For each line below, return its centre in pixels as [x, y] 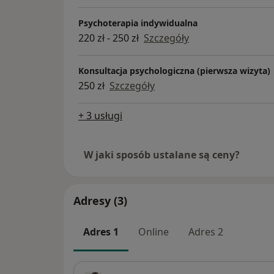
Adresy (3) [100, 201]
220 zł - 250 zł [109, 38]
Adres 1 [101, 232]
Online [154, 232]
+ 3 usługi [100, 116]
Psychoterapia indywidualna [138, 23]
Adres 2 [206, 232]
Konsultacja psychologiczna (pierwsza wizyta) [174, 71]
